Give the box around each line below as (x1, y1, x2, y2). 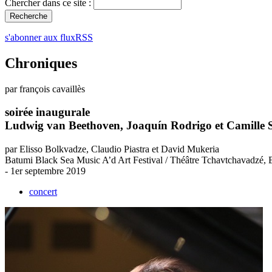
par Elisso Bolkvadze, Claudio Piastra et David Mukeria (5, 144, 219, 155)
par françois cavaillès (5, 83, 85, 94)
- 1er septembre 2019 (5, 166, 86, 177)
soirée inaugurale (5, 106, 90, 119)
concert (29, 186, 57, 197)
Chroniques (5, 55, 77, 71)
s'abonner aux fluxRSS (5, 32, 93, 42)
